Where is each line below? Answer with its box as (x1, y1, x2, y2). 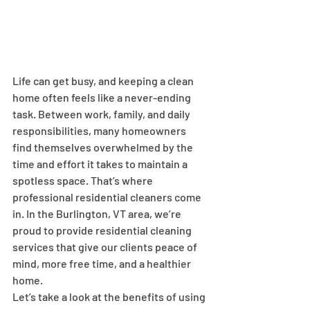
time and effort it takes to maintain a (12, 157, 190, 171)
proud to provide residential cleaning (12, 224, 194, 237)
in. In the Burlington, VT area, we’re (12, 207, 183, 221)
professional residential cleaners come (12, 190, 203, 204)
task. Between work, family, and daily (12, 107, 192, 121)
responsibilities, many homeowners (12, 124, 188, 138)
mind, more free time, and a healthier (12, 257, 193, 271)
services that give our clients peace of (12, 240, 199, 254)
